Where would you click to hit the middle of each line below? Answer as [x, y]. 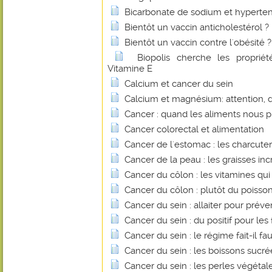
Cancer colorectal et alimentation [194, 129]
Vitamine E [130, 69]
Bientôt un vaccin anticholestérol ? [197, 27]
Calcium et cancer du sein [179, 84]
